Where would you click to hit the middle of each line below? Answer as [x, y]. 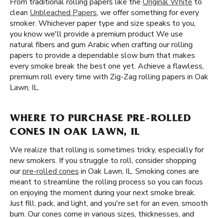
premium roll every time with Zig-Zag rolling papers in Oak [109, 77]
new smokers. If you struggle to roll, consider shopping [103, 161]
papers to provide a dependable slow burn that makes [102, 55]
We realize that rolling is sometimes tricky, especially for [107, 150]
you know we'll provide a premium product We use [96, 34]
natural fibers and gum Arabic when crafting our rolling [101, 45]
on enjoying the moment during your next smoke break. [103, 193]
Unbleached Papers [63, 13]
